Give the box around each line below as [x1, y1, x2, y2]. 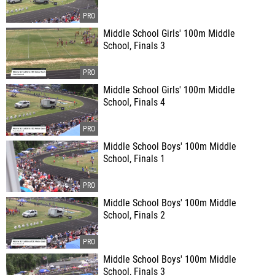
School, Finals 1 [103, 153, 165, 165]
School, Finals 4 [103, 97, 165, 108]
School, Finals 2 [103, 210, 165, 221]
